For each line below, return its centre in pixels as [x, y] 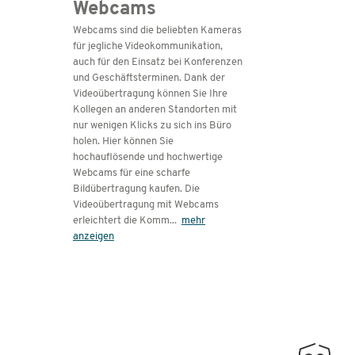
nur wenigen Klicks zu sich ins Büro [152, 126]
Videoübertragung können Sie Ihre [150, 94]
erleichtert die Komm [121, 221]
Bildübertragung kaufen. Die [136, 189]
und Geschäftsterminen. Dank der [149, 78]
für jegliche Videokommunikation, [148, 46]
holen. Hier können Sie [123, 141]
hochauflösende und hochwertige [148, 157]
